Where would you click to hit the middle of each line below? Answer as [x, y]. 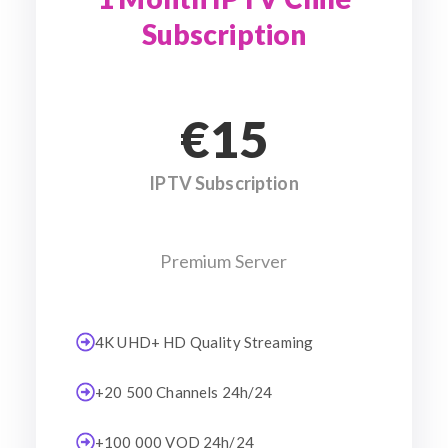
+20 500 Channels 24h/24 [184, 391]
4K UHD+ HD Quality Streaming [204, 341]
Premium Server [224, 261]
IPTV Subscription [224, 183]
